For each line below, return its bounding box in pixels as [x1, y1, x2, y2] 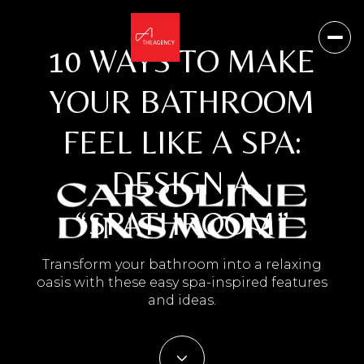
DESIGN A [111, 164, 253, 201]
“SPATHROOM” [75, 205, 289, 242]
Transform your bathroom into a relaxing [42, 257, 322, 272]
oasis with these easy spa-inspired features [37, 275, 327, 290]
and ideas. [148, 292, 216, 308]
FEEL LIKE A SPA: [63, 123, 301, 161]
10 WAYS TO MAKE [49, 42, 315, 80]
